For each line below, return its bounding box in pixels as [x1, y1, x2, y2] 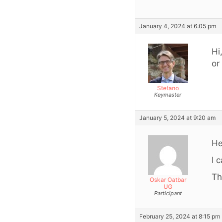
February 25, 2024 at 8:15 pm [139, 212, 220, 220]
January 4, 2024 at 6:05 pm [139, 22, 216, 30]
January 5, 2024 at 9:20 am [139, 113, 216, 121]
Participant [154, 189, 182, 197]
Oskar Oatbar [149, 175, 186, 183]
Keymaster [154, 91, 181, 98]
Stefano [157, 84, 179, 92]
